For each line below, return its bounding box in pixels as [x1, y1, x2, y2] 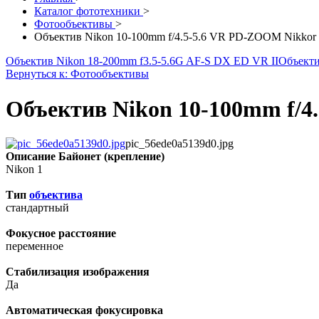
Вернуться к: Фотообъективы [6, 68, 149, 80]
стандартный [6, 202, 69, 214]
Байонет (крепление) [58, 150, 164, 163]
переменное [6, 240, 63, 253]
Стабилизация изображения [6, 266, 150, 278]
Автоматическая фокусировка [6, 304, 163, 317]
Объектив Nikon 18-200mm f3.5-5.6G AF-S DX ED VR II [6, 55, 278, 68]
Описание [6, 150, 56, 163]
